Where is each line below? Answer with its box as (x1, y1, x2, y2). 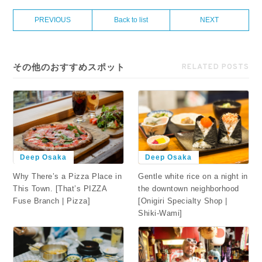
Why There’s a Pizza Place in (13, 171, 122, 181)
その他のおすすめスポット (13, 61, 126, 72)
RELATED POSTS (181, 62, 249, 72)
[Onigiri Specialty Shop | (138, 196, 227, 205)
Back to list (113, 15, 148, 24)
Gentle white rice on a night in (138, 171, 248, 181)
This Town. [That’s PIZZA (13, 184, 107, 193)
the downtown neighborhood (138, 184, 239, 193)
